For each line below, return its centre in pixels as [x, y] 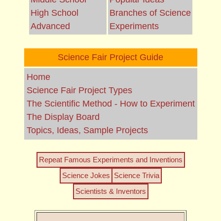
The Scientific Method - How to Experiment [110, 104]
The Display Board [63, 117]
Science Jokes [86, 175]
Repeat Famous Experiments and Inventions [110, 160]
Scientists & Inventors [110, 191]
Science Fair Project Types [79, 90]
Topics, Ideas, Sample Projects [87, 130]
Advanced [50, 26]
